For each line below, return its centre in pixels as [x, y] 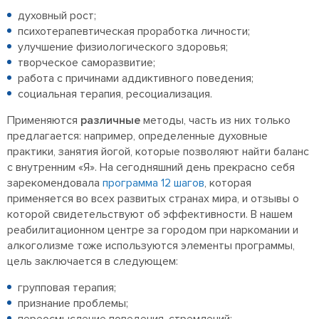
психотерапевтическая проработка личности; [134, 32]
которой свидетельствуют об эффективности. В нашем [150, 215]
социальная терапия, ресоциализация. [115, 94]
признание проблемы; [73, 304]
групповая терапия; [67, 288]
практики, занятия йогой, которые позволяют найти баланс [158, 152]
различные [110, 121]
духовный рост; [57, 16]
